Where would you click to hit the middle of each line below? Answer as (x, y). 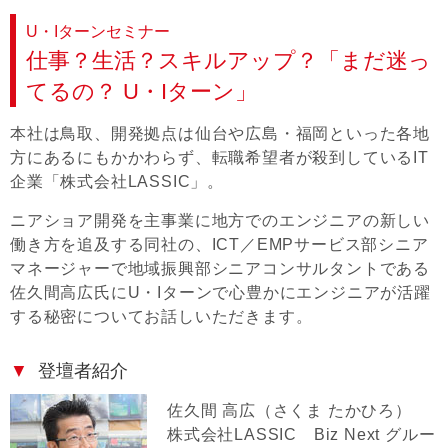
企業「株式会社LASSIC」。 (117, 182)
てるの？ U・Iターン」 (141, 92)
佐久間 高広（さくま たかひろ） (289, 411)
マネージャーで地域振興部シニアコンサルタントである (220, 269)
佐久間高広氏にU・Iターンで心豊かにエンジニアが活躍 (220, 293)
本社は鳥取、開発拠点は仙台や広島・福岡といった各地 (220, 134)
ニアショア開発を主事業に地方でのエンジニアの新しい (220, 221)
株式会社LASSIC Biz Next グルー (301, 435)
